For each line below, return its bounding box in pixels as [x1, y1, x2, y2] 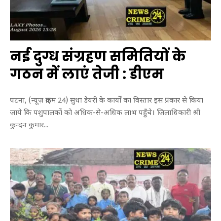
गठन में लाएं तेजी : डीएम [10, 65, 164, 84]
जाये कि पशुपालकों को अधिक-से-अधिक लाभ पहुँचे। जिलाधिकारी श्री [10, 108, 200, 118]
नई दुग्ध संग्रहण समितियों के [10, 47, 186, 67]
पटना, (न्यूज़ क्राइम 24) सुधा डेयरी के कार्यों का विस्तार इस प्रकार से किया [10, 96, 203, 106]
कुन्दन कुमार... [10, 120, 48, 130]
